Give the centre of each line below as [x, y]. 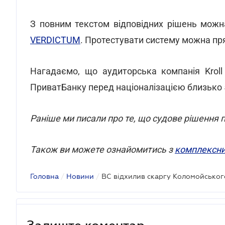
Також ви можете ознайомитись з [102, 149]
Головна [44, 176]
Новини [80, 176]
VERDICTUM [55, 40]
